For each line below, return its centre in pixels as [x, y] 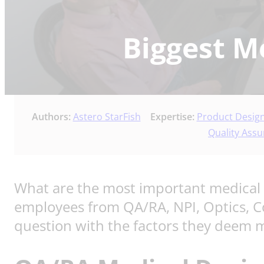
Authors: [52, 117]
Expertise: [173, 117]
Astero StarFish [107, 117]
